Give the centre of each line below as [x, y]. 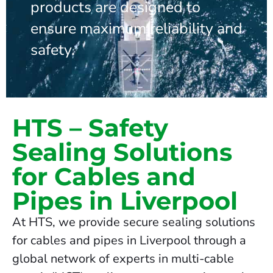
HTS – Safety [90, 127]
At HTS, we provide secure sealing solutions [134, 222]
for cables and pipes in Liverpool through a [129, 240]
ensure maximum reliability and [136, 28]
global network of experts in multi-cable [123, 258]
